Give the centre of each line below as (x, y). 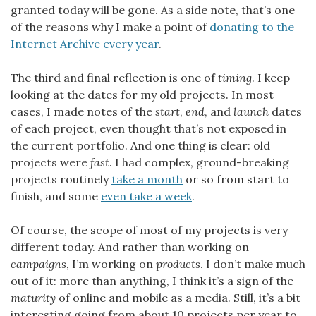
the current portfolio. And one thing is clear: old (140, 145)
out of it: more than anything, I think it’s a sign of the (152, 280)
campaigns (38, 263)
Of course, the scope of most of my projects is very (149, 230)
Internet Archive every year (85, 43)
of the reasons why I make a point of (110, 26)
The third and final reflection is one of (114, 77)
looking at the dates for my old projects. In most (142, 94)
